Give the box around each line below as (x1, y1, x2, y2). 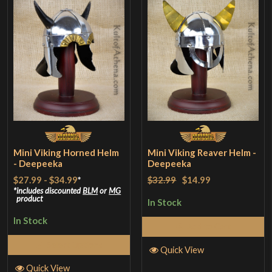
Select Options (46, 239, 103, 250)
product (16, 194, 43, 204)
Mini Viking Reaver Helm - (148, 147, 257, 158)
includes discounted (16, 186, 83, 196)
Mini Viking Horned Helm (13, 147, 120, 158)
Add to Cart (186, 220, 231, 231)
